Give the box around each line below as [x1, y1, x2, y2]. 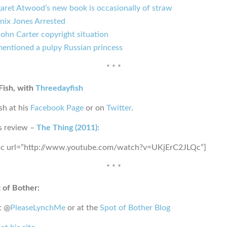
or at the [65, 203, 100, 212]
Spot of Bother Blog [100, 203, 170, 212]
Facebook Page [30, 103, 84, 112]
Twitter [106, 103, 131, 112]
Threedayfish [35, 84, 83, 92]
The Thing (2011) [36, 123, 97, 132]
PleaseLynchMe [10, 203, 65, 212]
